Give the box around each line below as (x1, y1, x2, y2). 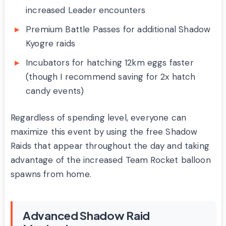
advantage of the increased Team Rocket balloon (11, 154, 211, 166)
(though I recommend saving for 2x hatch (26, 71, 196, 83)
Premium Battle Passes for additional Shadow (26, 24, 211, 35)
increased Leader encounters (26, 5, 146, 16)
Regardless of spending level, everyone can (11, 112, 187, 124)
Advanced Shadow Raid (23, 208, 150, 223)
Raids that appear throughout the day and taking (11, 140, 209, 152)
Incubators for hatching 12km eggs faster (26, 57, 194, 69)
